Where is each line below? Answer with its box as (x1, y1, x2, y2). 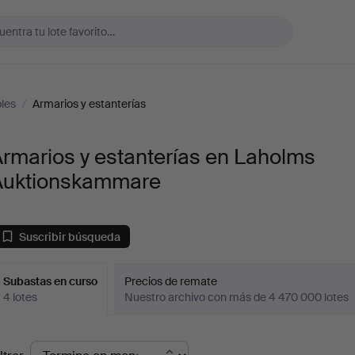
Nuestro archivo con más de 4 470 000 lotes (124, 290, 349, 304)
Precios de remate (124, 274, 218, 288)
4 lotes (3, 290, 38, 304)
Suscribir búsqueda (19, 229, 121, 244)
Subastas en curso (3, 274, 98, 288)
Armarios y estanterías (32, 97, 146, 111)
